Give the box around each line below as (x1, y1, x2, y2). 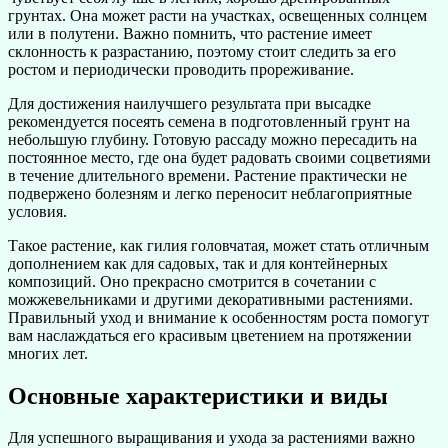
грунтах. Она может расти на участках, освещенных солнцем (8, 6, 427, 24)
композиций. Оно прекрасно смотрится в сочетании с (8, 272, 376, 290)
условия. (8, 202, 67, 220)
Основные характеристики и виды (8, 382, 388, 409)
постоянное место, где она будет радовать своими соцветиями (8, 148, 431, 166)
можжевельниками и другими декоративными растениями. (8, 290, 413, 308)
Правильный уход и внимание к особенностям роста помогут (8, 308, 429, 326)
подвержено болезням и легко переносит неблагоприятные (8, 184, 412, 202)
